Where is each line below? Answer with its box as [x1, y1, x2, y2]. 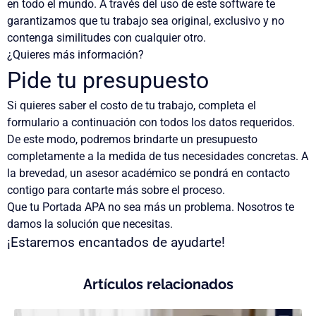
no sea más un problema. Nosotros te [105, 200, 294, 214]
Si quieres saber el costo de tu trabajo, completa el [7, 99, 256, 112]
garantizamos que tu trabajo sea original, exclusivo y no [7, 14, 284, 28]
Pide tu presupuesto [7, 67, 214, 94]
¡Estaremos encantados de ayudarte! [7, 235, 225, 250]
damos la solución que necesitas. [7, 217, 173, 231]
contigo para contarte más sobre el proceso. [7, 183, 225, 197]
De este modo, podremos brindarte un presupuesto [7, 133, 257, 146]
